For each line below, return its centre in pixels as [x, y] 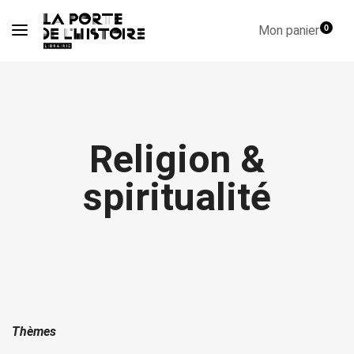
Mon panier [290, 31]
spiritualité [177, 197]
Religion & [177, 159]
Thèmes [34, 331]
